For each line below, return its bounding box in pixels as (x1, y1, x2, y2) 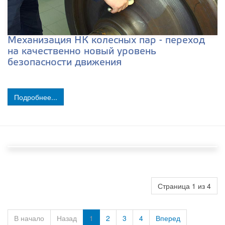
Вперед (156, 213, 180, 223)
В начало (14, 213, 44, 223)
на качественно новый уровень (8, 47, 156, 56)
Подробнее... (14, 92, 57, 102)
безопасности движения (8, 58, 122, 67)
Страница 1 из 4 (158, 181, 211, 191)
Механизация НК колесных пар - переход (8, 36, 205, 45)
